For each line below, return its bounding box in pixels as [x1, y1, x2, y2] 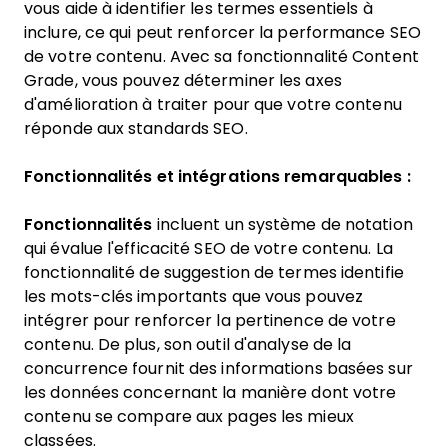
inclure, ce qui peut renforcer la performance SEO [24, 24, 421, 41]
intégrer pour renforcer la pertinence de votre [24, 312, 396, 329]
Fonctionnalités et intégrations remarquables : [24, 168, 411, 185]
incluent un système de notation [156, 216, 413, 233]
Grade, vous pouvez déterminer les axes [24, 72, 342, 89]
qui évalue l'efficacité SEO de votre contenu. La [24, 240, 393, 257]
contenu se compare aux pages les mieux [24, 408, 354, 425]
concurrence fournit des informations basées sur [24, 360, 413, 377]
